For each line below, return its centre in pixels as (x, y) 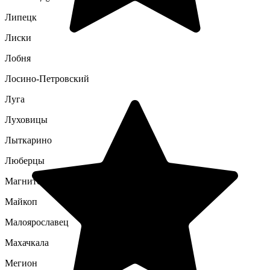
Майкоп (21, 202)
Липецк (21, 17)
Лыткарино (28, 140)
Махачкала (27, 243)
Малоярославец (37, 222)
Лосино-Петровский (47, 79)
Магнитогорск (35, 181)
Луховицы (26, 120)
